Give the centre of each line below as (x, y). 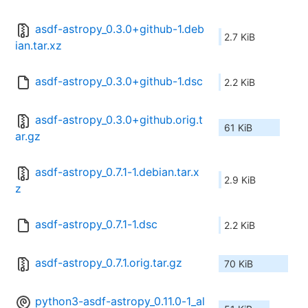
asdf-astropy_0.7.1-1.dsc (96, 224)
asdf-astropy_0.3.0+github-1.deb (120, 29)
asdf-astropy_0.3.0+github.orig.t (119, 120)
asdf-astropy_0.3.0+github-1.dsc (119, 81)
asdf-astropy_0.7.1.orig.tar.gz (109, 263)
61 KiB (238, 128)
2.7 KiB (240, 37)
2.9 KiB (240, 180)
